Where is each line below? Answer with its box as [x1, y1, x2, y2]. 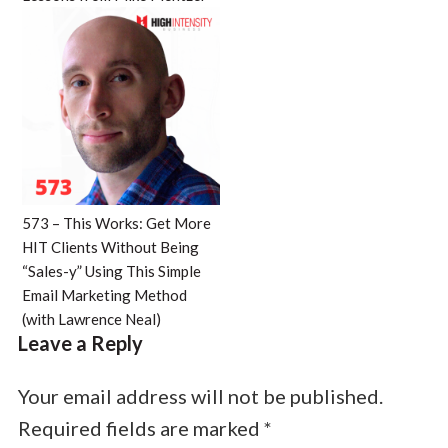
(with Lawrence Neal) [21, 309, 161, 328]
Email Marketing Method [21, 285, 187, 304]
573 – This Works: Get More [21, 213, 211, 232]
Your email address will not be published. [17, 383, 383, 408]
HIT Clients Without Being [21, 237, 199, 256]
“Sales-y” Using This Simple [21, 261, 201, 280]
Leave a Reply [17, 330, 143, 355]
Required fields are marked [17, 415, 264, 440]
